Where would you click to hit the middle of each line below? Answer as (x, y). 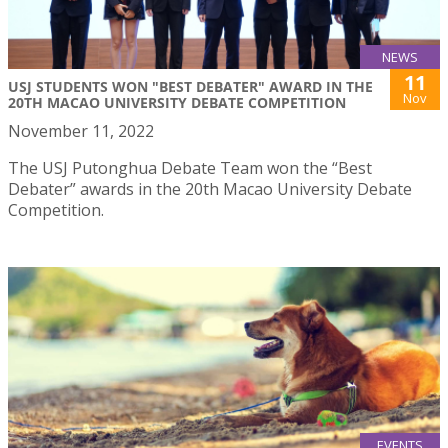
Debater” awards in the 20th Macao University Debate (210, 188)
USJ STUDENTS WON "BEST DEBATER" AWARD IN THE (190, 86)
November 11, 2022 (81, 130)
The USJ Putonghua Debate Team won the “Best (190, 167)
